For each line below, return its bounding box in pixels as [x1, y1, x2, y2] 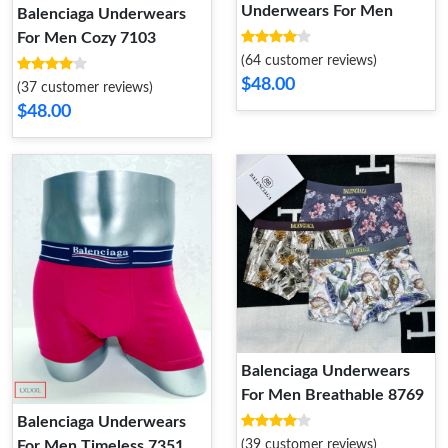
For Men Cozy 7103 [17, 30, 156, 47]
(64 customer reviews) [241, 54, 377, 69]
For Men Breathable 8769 [241, 387, 424, 404]
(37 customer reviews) [17, 81, 153, 96]
